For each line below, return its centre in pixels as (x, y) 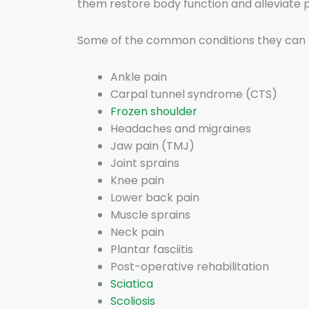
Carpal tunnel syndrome (177, 94)
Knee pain (137, 181)
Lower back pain (155, 198)
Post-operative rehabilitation (190, 267)
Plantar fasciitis (152, 250)
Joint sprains (145, 163)
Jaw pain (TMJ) (152, 146)
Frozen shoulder (154, 112)
